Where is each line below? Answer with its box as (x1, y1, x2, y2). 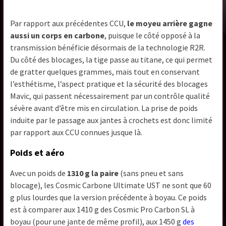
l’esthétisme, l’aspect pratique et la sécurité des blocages (10, 79, 208, 89)
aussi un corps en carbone (10, 30, 105, 41)
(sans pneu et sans (119, 168, 184, 179)
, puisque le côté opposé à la (104, 30, 201, 41)
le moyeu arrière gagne (127, 18, 213, 29)
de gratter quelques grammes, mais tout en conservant (10, 67, 200, 77)
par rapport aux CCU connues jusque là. (10, 127, 143, 138)
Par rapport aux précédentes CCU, (10, 18, 128, 29)
